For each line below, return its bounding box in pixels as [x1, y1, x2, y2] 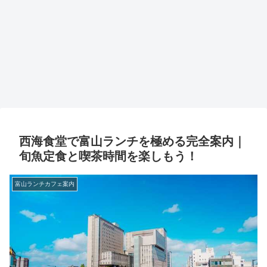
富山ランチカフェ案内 [15, 181, 74, 188]
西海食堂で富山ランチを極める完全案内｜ [19, 135, 246, 148]
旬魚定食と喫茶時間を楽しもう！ [19, 150, 198, 163]
